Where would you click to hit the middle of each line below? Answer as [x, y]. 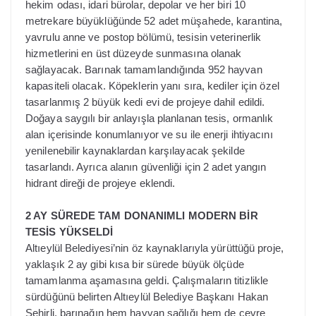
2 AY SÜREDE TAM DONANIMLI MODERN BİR [142, 215]
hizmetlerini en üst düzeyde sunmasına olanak [134, 54]
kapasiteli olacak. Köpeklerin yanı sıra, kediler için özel [152, 86]
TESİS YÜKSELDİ [69, 231]
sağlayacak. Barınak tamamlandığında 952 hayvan [144, 70]
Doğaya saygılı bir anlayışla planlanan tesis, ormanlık [150, 119]
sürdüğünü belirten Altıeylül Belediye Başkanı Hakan [147, 296]
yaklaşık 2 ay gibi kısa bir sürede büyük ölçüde [135, 264]
